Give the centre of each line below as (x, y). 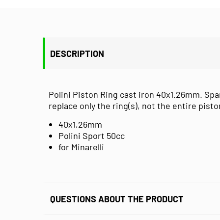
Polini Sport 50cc (92, 135)
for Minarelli (81, 147)
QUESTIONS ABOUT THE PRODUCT (117, 199)
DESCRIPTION (77, 53)
